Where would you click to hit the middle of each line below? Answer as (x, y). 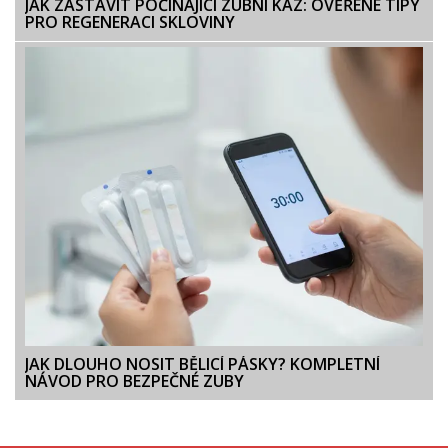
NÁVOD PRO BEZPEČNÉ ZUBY (134, 380)
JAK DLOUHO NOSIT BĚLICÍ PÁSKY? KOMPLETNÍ (202, 363)
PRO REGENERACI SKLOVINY (130, 22)
